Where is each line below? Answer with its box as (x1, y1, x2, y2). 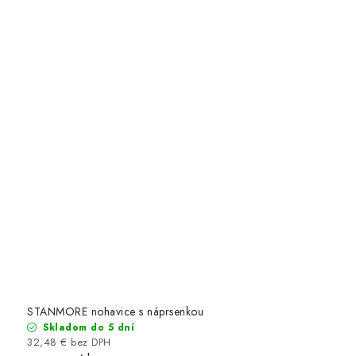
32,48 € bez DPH (27, 334, 111, 350)
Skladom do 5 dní (39, 319, 134, 335)
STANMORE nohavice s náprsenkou (27, 303, 203, 319)
